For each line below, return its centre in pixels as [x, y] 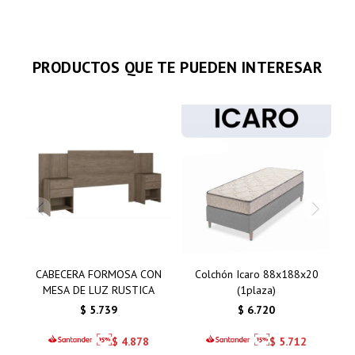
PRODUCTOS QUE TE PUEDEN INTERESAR [177, 67]
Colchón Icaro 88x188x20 [256, 274]
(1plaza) [256, 290]
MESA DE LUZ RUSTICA [99, 290]
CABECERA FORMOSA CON [99, 274]
